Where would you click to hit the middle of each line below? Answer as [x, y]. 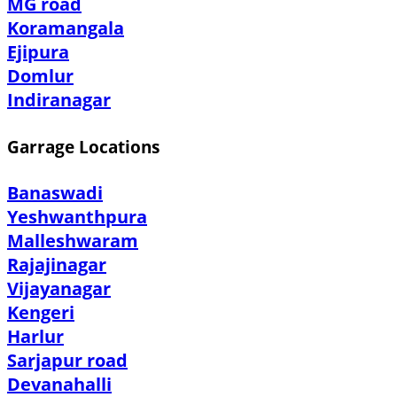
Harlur [35, 337]
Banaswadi [55, 193]
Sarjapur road [67, 361]
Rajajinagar [57, 265]
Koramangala [66, 27]
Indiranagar [59, 99]
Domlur [40, 75]
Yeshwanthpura [77, 217]
